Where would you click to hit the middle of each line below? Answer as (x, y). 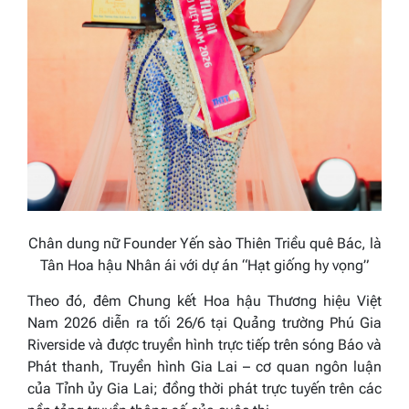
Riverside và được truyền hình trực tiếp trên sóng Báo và (204, 344)
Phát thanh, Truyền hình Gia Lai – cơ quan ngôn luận (204, 366)
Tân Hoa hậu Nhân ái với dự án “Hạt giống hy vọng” (204, 265)
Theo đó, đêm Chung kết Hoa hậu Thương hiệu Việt (204, 300)
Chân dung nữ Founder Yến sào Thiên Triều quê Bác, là (204, 243)
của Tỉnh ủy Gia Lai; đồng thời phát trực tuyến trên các (204, 388)
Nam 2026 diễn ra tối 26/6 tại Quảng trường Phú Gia (204, 322)
